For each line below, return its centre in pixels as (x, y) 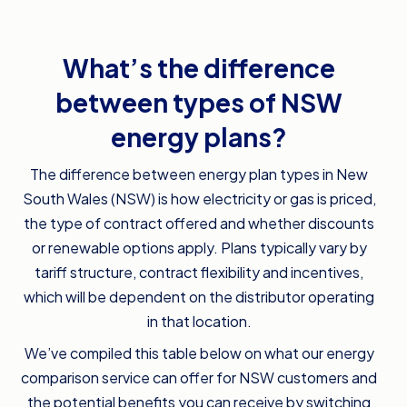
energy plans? (199, 136)
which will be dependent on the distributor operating (199, 296)
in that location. (199, 321)
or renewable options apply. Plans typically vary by (199, 247)
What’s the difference (199, 67)
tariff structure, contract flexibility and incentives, (199, 272)
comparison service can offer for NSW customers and (199, 377)
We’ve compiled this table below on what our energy (199, 352)
